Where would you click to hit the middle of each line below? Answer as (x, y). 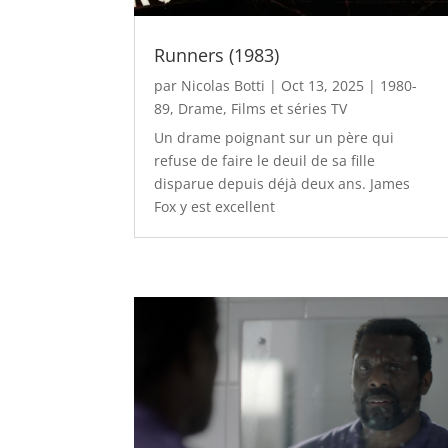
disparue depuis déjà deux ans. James (282, 183)
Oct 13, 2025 (323, 85)
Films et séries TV (289, 108)
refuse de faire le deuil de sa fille (265, 160)
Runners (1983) (217, 54)
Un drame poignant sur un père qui (274, 137)
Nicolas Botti (223, 85)
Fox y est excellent (215, 206)
